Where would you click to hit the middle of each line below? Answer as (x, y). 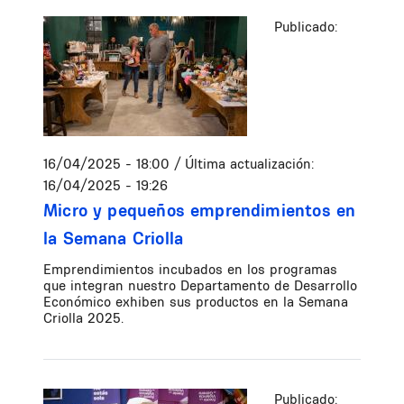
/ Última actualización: (244, 164)
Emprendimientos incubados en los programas (190, 270)
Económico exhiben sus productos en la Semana (196, 302)
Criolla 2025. (83, 318)
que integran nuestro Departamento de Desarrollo (200, 286)
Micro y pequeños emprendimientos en (200, 211)
